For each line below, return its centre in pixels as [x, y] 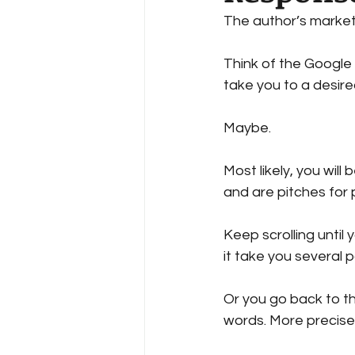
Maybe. [247, 128]
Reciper [198, 48]
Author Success [222, 111]
